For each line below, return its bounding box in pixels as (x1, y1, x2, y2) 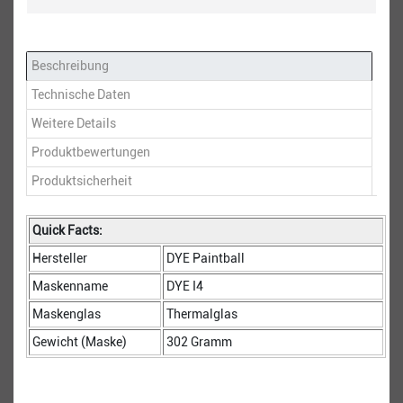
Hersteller (32, 250, 87, 265)
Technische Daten (31, 86, 130, 102)
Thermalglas (166, 306, 237, 321)
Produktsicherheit (31, 173, 132, 188)
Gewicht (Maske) (32, 334, 127, 349)
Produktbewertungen (31, 144, 150, 159)
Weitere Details (31, 115, 116, 130)
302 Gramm (166, 334, 232, 349)
